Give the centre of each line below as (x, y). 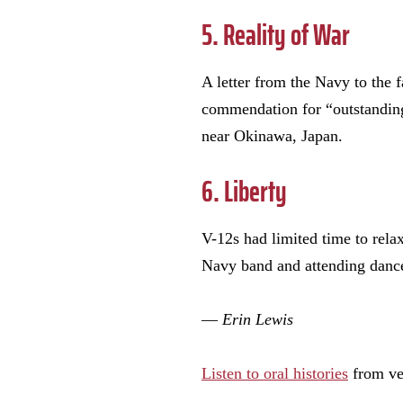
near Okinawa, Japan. (272, 136)
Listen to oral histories (275, 374)
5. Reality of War (276, 36)
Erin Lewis (258, 320)
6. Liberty (244, 192)
